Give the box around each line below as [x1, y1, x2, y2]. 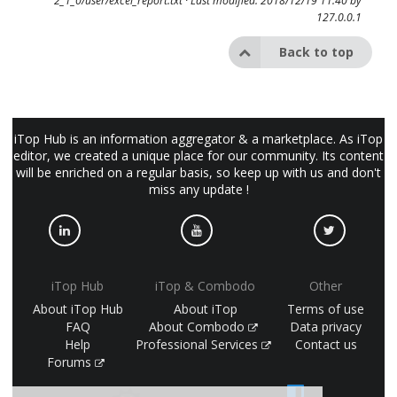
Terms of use [287, 300, 365, 318]
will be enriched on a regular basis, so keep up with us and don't [16, 163, 381, 181]
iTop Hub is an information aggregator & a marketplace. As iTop [14, 129, 383, 147]
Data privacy [290, 318, 362, 336]
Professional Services [135, 336, 261, 354]
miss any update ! [148, 180, 249, 198]
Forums [46, 354, 95, 371]
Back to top [279, 43, 354, 60]
